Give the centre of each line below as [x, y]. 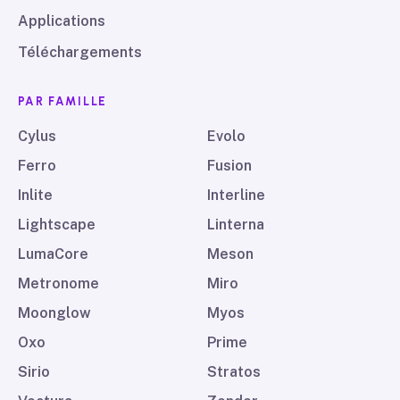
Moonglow [54, 313]
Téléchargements [80, 52]
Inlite [35, 195]
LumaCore [53, 254]
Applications [62, 21]
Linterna [236, 225]
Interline [236, 195]
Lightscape [57, 225]
